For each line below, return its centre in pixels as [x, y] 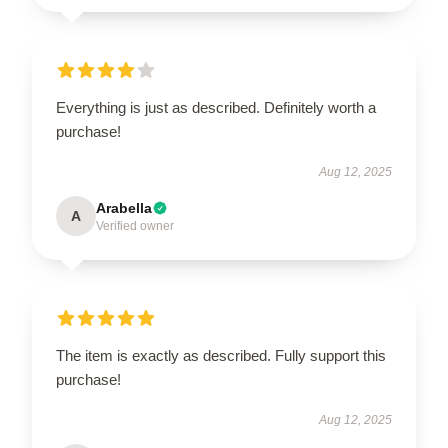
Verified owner [135, 225]
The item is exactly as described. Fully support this [221, 355]
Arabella [124, 207]
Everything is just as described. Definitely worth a [216, 107]
